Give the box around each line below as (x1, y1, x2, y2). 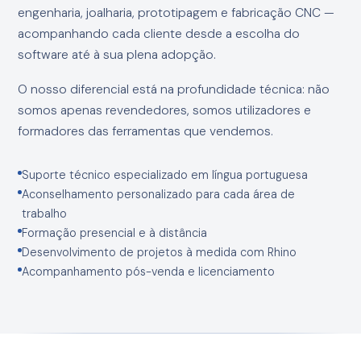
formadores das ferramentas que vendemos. (18, 123, 274, 140)
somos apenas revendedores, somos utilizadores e (18, 102, 312, 119)
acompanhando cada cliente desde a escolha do (18, 25, 301, 42)
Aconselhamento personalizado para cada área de (22, 187, 296, 202)
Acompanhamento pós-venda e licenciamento (22, 264, 276, 280)
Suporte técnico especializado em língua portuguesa (22, 168, 309, 183)
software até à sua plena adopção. (18, 46, 217, 63)
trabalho (22, 206, 68, 222)
